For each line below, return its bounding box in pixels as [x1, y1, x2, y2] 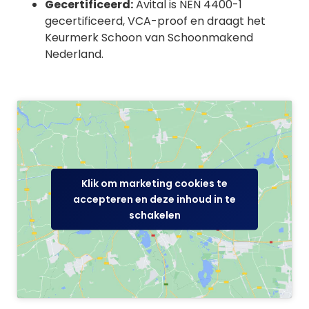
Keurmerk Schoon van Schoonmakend [45, 29, 253, 46]
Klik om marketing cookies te [81, 176, 228, 190]
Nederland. [45, 46, 103, 62]
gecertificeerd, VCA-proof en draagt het [45, 12, 266, 29]
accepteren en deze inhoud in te [73, 192, 236, 206]
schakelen [128, 208, 181, 222]
